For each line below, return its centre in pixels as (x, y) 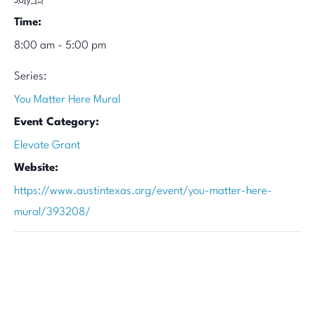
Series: (30, 77)
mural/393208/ (52, 213)
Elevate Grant (47, 146)
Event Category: (57, 123)
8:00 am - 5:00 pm (60, 46)
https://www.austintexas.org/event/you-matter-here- (143, 192)
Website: (36, 168)
